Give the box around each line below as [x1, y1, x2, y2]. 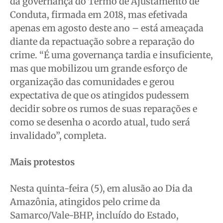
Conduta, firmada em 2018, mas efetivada [10, 9, 188, 21]
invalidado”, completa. [10, 130, 107, 142]
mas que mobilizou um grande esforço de [10, 63, 187, 75]
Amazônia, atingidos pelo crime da [10, 196, 160, 208]
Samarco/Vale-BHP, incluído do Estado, [10, 210, 179, 222]
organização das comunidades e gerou [10, 76, 174, 88]
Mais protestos [10, 156, 75, 168]
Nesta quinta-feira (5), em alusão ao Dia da [10, 183, 193, 195]
